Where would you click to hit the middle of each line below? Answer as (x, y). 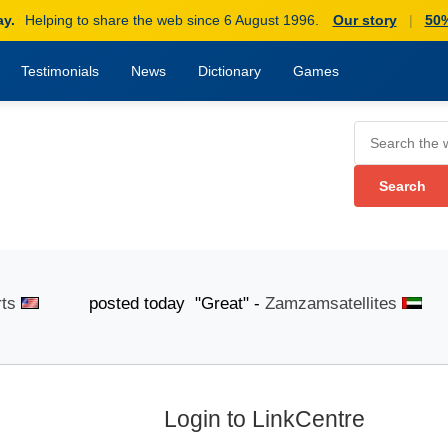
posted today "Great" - (124, 303)
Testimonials (60, 71)
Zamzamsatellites (303, 303)
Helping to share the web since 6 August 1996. (171, 20)
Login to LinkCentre (264, 419)
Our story (364, 20)
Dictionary (229, 71)
